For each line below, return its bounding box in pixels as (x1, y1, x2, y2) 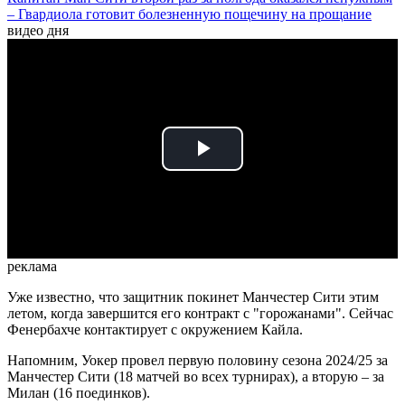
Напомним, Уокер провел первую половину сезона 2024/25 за (7, 353, 388, 369)
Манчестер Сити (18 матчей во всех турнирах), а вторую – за (7, 369, 384, 385)
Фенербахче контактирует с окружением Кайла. (7, 322, 303, 338)
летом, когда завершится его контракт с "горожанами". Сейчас (7, 306, 393, 322)
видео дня (7, 23, 69, 39)
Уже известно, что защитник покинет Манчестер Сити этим (7, 289, 379, 306)
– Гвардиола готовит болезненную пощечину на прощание (7, 6, 372, 23)
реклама (7, 259, 57, 275)
